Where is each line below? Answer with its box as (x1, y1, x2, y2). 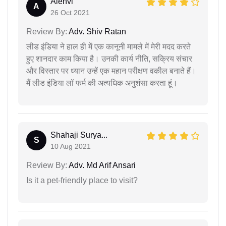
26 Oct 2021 (50, 8, 90, 17)
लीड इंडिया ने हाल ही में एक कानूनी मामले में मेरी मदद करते (26, 42, 191, 51)
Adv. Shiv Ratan (67, 27, 126, 36)
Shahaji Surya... (50, 130, 107, 139)
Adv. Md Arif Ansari (67, 160, 136, 169)
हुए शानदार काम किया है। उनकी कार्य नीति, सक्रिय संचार (26, 54, 192, 63)
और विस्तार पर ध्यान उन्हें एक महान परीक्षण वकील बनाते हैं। (26, 66, 196, 75)
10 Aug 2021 (50, 142, 91, 150)
